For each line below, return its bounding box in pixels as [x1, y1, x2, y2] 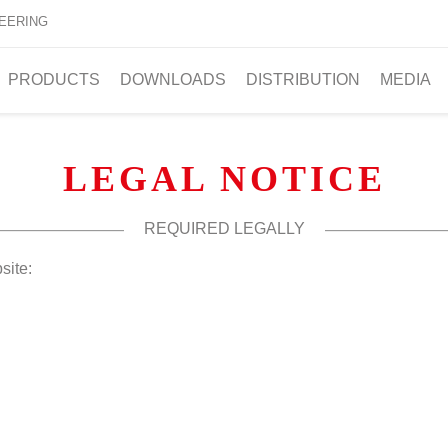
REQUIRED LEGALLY [143, 220, 305, 238]
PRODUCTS [8, 71, 100, 88]
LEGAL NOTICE [62, 159, 386, 200]
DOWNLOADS [120, 71, 226, 88]
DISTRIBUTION [246, 71, 360, 88]
